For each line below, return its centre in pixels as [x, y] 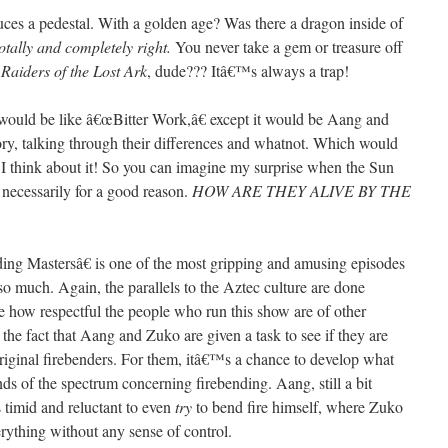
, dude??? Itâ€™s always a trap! [248, 70]
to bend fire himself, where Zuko [297, 406]
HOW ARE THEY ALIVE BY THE [301, 190]
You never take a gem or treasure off [289, 46]
